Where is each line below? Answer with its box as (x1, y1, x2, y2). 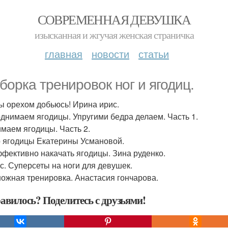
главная (45, 46, 82, 61)
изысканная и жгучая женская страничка (34, 28, 194, 42)
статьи (138, 46, 169, 61)
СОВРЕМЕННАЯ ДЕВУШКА (37, 11, 191, 28)
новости (92, 46, 129, 61)
